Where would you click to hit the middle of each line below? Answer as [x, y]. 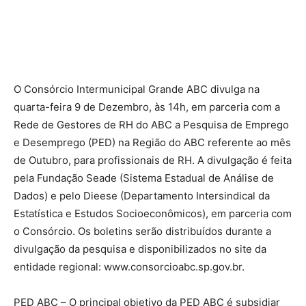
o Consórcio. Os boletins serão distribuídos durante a [142, 232]
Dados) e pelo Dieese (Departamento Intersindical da [142, 196]
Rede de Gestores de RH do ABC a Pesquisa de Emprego [151, 125]
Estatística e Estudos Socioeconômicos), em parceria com [153, 214]
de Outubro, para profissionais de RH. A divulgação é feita [153, 161]
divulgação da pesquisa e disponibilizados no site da [140, 249]
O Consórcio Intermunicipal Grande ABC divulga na [137, 89]
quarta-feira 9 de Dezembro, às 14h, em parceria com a [147, 107]
